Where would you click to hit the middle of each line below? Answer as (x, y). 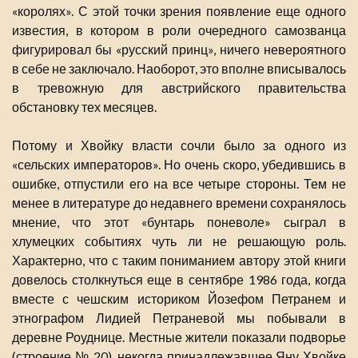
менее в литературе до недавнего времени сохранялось (179, 203)
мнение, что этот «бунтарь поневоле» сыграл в (179, 222)
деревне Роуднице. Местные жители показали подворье (179, 337)
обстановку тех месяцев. (84, 107)
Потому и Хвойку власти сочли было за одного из (179, 145)
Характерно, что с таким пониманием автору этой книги (179, 261)
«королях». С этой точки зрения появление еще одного (179, 11)
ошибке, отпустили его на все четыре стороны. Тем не (179, 184)
